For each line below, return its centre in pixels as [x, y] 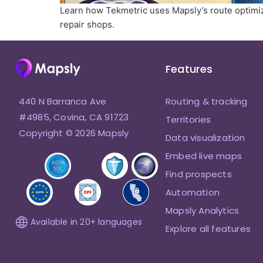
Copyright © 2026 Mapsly [74, 133]
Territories [188, 120]
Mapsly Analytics [202, 211]
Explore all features [208, 229]
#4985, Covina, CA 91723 [74, 117]
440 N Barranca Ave [63, 102]
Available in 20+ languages [86, 222]
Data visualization [205, 138]
